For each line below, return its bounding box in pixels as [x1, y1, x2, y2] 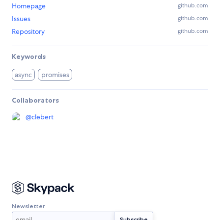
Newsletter [12, 202, 45, 210]
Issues [12, 14, 30, 23]
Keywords [12, 52, 46, 61]
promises [41, 70, 69, 79]
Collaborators [12, 95, 59, 105]
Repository [12, 27, 45, 36]
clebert [31, 112, 54, 121]
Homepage [12, 1, 46, 10]
